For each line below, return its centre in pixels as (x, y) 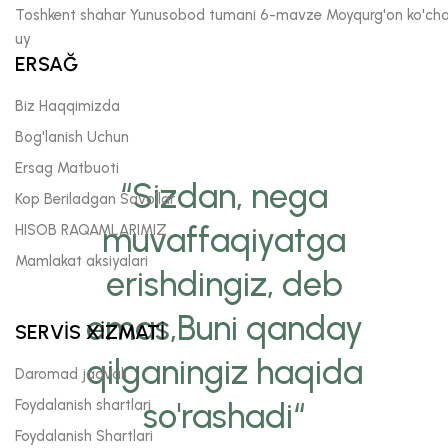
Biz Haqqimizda (67, 105)
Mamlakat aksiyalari (81, 260)
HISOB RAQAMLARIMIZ (91, 229)
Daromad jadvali (71, 373)
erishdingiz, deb (224, 284)
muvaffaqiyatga (224, 240)
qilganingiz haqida (224, 372)
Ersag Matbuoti (67, 167)
